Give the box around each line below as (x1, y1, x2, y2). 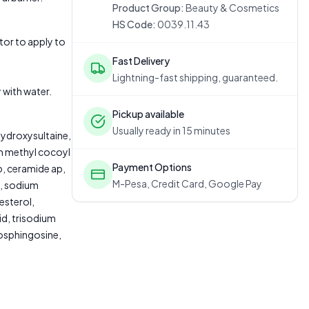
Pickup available (112, 108, 184, 120)
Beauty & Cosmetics (186, 1, 279, 14)
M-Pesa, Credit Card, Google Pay (112, 177, 262, 190)
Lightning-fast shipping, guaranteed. (112, 71, 278, 83)
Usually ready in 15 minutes (112, 124, 230, 137)
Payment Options (112, 161, 192, 173)
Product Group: (112, 1, 184, 14)
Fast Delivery (112, 54, 170, 67)
